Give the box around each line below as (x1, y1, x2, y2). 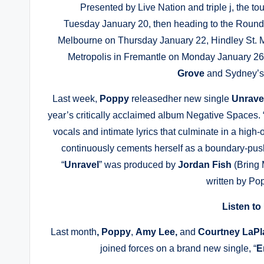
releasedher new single (131, 94, 232, 104)
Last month (51, 227, 97, 237)
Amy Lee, (136, 227, 180, 237)
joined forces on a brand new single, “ (100, 243, 256, 253)
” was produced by (99, 160, 179, 170)
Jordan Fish (178, 160, 232, 170)
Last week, (52, 94, 100, 104)
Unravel (64, 160, 100, 170)
